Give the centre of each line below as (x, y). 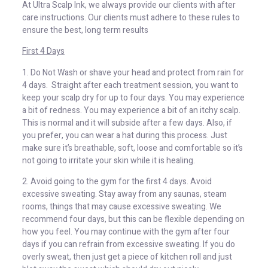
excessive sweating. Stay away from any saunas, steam (124, 194)
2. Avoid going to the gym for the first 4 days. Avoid (117, 182)
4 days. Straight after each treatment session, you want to (130, 85)
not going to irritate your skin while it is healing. (108, 160)
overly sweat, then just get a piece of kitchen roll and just (127, 257)
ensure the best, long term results (85, 31)
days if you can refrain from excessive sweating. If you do (128, 245)
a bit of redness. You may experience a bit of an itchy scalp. (131, 110)
